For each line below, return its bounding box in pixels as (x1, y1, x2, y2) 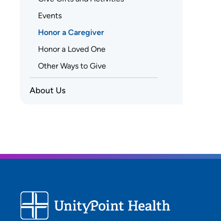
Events (38, 10, 62, 20)
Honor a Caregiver (38, 27, 104, 37)
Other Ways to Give (38, 61, 106, 71)
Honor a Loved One (38, 44, 106, 54)
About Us (30, 85, 66, 95)
